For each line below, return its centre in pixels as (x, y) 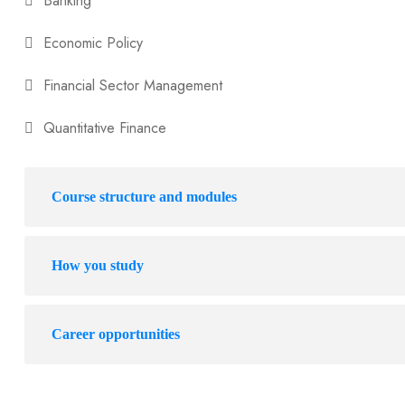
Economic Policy (93, 43)
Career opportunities (115, 334)
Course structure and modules (144, 197)
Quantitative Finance (104, 128)
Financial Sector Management (132, 86)
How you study (97, 266)
